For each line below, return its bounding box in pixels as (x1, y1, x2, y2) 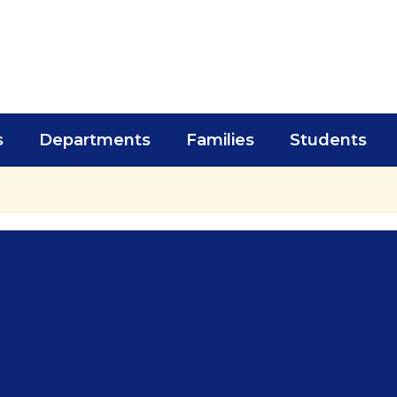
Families (186, 130, 254, 150)
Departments (39, 130, 151, 150)
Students (290, 130, 367, 150)
